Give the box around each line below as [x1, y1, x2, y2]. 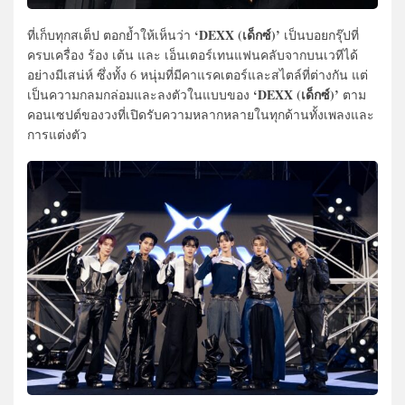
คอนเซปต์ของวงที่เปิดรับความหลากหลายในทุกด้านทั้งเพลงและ [27, 105, 374, 123]
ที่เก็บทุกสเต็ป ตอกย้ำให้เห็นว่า [27, 25, 191, 43]
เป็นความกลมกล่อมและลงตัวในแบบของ [27, 85, 250, 103]
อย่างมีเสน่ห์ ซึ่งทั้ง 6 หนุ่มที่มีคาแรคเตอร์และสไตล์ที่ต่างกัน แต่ [27, 65, 368, 83]
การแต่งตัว [27, 125, 91, 143]
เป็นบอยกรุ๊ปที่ [280, 25, 359, 43]
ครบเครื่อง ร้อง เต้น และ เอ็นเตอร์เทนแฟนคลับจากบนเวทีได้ [27, 45, 358, 63]
